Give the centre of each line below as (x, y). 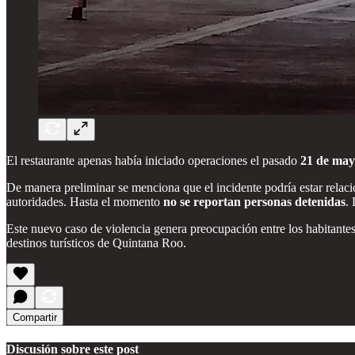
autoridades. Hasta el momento (85, 201)
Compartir (35, 317)
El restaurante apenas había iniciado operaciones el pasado (153, 160)
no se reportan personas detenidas (254, 201)
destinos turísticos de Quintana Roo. (96, 242)
